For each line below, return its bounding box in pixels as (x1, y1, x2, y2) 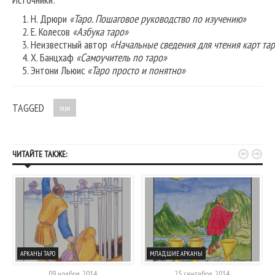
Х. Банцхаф (31, 50, 76, 65)
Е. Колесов (31, 25, 72, 39)
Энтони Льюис (31, 63, 87, 78)
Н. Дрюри (31, 12, 69, 26)
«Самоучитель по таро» (76, 50, 167, 65)
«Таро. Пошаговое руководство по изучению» (69, 12, 246, 26)
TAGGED (12, 101, 44, 115)
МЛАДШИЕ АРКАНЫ (149, 249, 203, 258)
